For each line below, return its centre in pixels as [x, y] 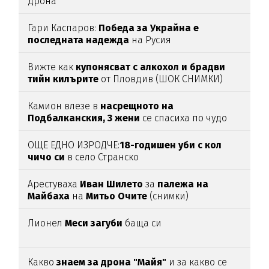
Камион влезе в [64, 106]
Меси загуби [94, 223]
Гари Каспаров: [63, 28]
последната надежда [80, 40]
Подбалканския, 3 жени [84, 118]
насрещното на [137, 106]
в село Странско [102, 157]
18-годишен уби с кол [171, 145]
